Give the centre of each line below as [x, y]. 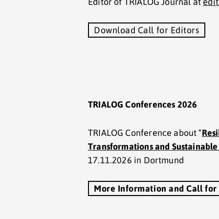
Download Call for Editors [147, 30]
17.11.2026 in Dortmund [136, 160]
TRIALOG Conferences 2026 [143, 104]
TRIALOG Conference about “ [145, 133]
